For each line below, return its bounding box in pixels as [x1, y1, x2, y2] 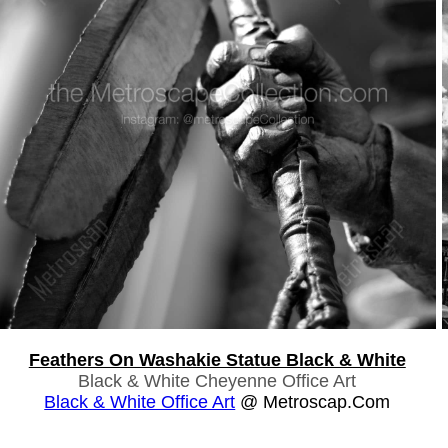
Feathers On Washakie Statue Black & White [28, 349, 406, 370]
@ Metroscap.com [235, 391, 391, 412]
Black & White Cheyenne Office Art [78, 370, 357, 391]
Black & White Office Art [44, 391, 236, 412]
